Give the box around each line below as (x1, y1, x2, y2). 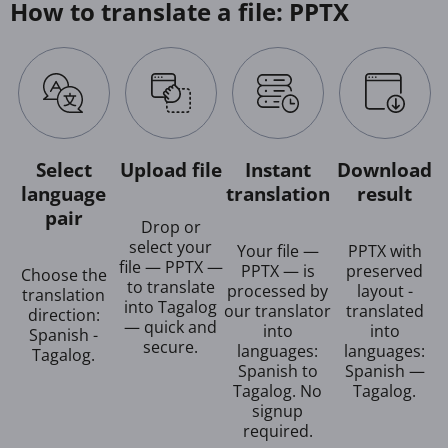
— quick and (124, 315, 217, 338)
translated (345, 299, 424, 322)
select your (129, 235, 212, 258)
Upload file (119, 156, 222, 182)
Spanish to (237, 359, 318, 382)
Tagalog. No (233, 379, 322, 402)
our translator (224, 299, 331, 322)
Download (337, 156, 432, 182)
